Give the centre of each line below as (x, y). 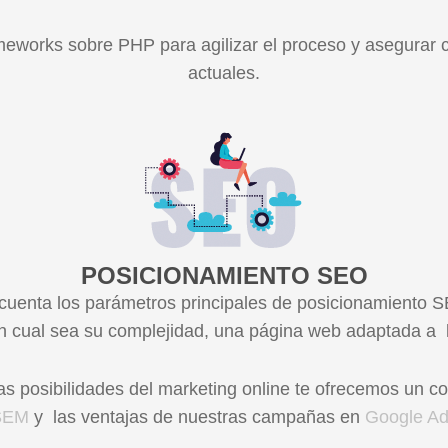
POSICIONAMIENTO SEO (224, 275)
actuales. (224, 73)
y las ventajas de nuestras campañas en (199, 417)
